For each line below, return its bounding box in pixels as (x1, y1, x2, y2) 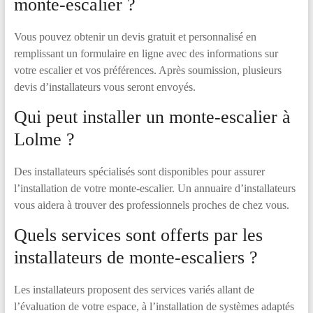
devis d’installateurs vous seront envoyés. (13, 81, 196, 93)
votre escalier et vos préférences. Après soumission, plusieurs (13, 64, 282, 76)
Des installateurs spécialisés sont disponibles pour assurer (13, 166, 265, 177)
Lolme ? (13, 129, 75, 150)
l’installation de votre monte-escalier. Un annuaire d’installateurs (13, 182, 296, 194)
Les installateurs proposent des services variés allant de (13, 284, 254, 296)
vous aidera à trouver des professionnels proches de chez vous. (13, 199, 289, 211)
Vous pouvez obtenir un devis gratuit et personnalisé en (13, 31, 256, 43)
